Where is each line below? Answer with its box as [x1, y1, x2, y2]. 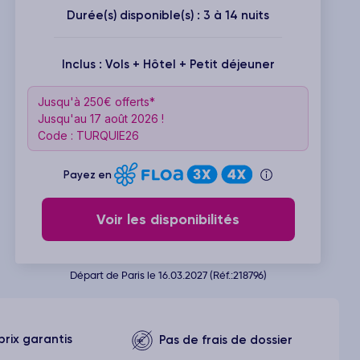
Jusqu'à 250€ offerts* [38, 94, 155, 108]
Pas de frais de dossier [158, 332, 292, 347]
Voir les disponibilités [96, 210, 239, 228]
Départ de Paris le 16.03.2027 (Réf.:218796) [69, 268, 267, 281]
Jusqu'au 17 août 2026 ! [38, 111, 164, 125]
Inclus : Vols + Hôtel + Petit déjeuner [61, 56, 275, 72]
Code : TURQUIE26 [38, 128, 139, 142]
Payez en [63, 169, 114, 182]
